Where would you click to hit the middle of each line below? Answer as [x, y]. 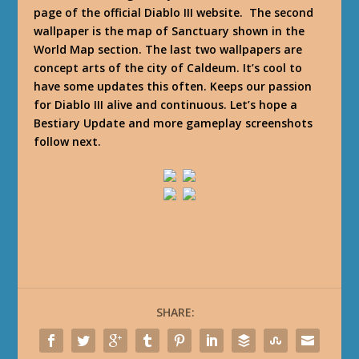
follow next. [68, 141]
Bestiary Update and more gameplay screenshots [173, 123]
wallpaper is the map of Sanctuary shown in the [169, 31]
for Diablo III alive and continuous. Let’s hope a [166, 105]
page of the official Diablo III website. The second [174, 12]
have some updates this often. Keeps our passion [173, 86]
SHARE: [175, 312]
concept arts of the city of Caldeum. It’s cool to [168, 68]
